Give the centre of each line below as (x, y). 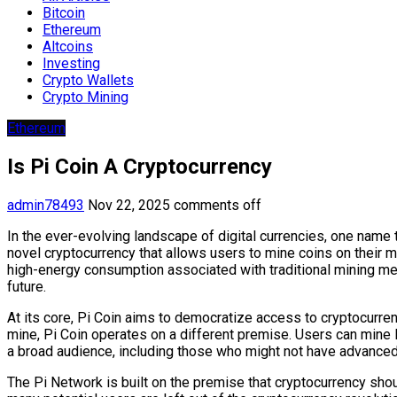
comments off (218, 205)
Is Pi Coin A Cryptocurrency (140, 166)
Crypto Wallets (88, 80)
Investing (71, 63)
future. (27, 286)
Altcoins (68, 46)
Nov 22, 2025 (129, 205)
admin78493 (46, 205)
